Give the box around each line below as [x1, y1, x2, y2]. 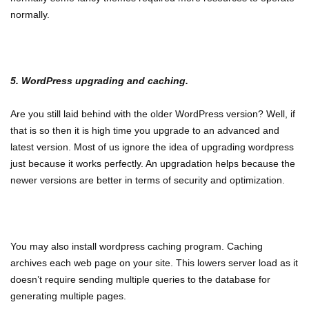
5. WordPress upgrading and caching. [10, 75, 188, 86]
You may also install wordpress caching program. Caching [10, 241, 263, 252]
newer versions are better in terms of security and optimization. [10, 175, 285, 186]
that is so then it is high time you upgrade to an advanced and [10, 125, 279, 136]
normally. [10, 9, 55, 20]
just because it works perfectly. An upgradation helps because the [10, 158, 295, 169]
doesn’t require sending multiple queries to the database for [10, 274, 270, 285]
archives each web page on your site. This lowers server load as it [10, 257, 298, 268]
